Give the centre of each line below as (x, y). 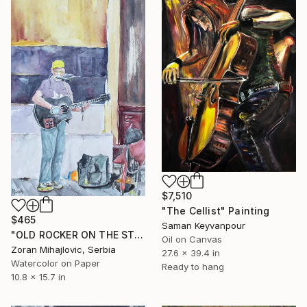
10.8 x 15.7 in (38, 277)
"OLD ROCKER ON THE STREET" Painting (139, 234)
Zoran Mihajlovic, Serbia (63, 249)
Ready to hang (193, 266)
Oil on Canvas (192, 239)
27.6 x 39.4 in (191, 253)
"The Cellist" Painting (216, 210)
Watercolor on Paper (56, 263)
